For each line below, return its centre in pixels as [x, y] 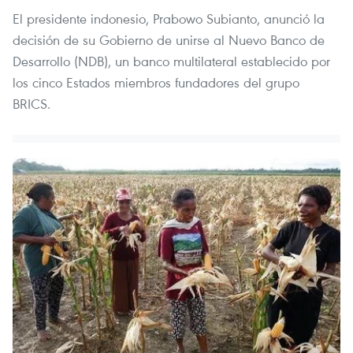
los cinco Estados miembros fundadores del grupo [156, 82]
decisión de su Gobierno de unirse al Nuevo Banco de [169, 39]
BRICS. [32, 103]
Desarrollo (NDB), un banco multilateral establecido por [171, 61]
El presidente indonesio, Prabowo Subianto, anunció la [169, 18]
